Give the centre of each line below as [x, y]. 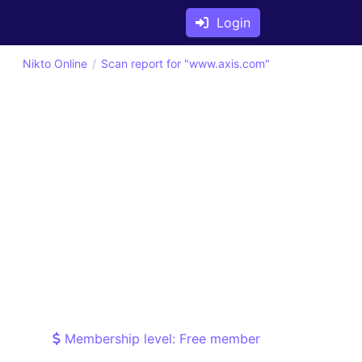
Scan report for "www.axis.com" [185, 63]
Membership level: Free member [160, 339]
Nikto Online [55, 63]
